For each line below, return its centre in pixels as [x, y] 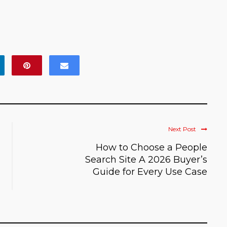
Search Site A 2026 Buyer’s [146, 159]
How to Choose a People [152, 147]
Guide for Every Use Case [150, 172]
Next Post [182, 129]
